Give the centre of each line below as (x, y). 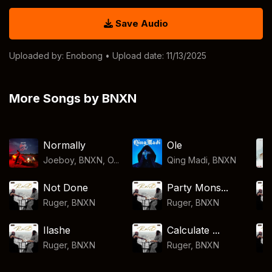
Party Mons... (197, 188)
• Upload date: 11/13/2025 (155, 56)
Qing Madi (187, 160)
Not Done (66, 188)
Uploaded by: (38, 56)
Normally (65, 145)
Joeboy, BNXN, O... (81, 160)
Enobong (84, 56)
